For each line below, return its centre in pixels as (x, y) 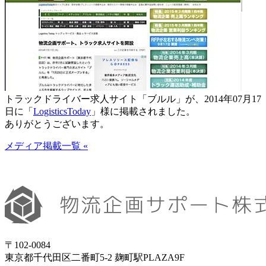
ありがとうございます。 (57, 124)
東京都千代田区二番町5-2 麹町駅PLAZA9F (95, 258)
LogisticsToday (62, 112)
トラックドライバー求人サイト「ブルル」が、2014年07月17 (133, 99)
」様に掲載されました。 (143, 112)
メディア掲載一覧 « (46, 146)
